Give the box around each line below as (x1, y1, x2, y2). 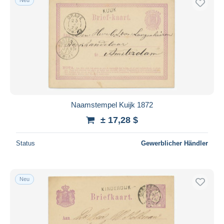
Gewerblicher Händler (141, 139, 208, 147)
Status (16, 139, 35, 147)
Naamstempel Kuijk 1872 (71, 100, 153, 109)
